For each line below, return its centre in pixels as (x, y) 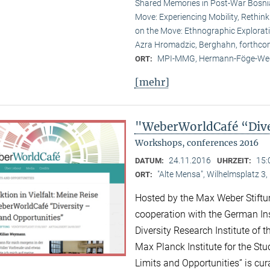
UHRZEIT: (235, 161)
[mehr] (152, 82)
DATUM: (150, 161)
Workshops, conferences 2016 (196, 143)
